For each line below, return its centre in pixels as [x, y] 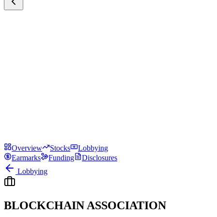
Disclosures [100, 158]
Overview [27, 148]
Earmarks [26, 158]
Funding [61, 158]
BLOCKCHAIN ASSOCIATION [85, 205]
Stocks [60, 148]
